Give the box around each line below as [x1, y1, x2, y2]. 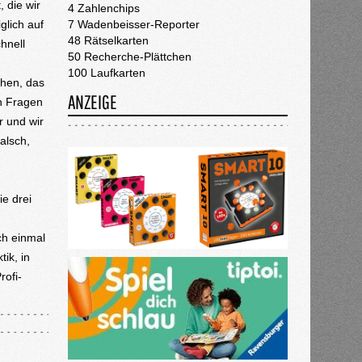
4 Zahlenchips [67, 2, 140, 15]
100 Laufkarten [67, 66, 145, 79]
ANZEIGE [67, 90, 117, 113]
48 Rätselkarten [67, 34, 149, 47]
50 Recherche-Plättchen [67, 50, 192, 63]
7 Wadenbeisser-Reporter [67, 18, 200, 31]
